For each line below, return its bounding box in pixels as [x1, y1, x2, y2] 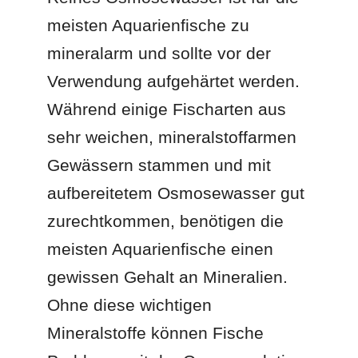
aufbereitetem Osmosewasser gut [47, 183, 305, 202]
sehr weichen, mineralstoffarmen [47, 127, 297, 146]
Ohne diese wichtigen [47, 295, 213, 314]
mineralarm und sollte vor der [47, 43, 272, 62]
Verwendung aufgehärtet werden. [47, 71, 300, 90]
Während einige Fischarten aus [47, 99, 287, 118]
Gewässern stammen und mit [47, 155, 272, 174]
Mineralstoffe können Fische [47, 323, 265, 342]
